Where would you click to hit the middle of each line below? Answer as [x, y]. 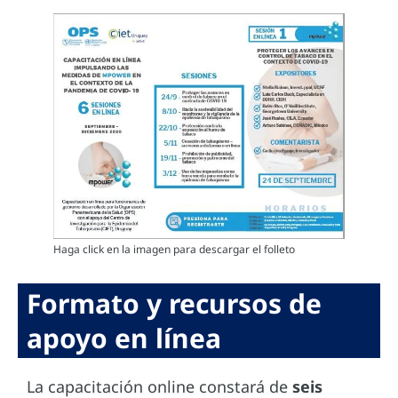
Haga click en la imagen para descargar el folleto [174, 250]
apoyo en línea [124, 338]
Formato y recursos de [174, 304]
